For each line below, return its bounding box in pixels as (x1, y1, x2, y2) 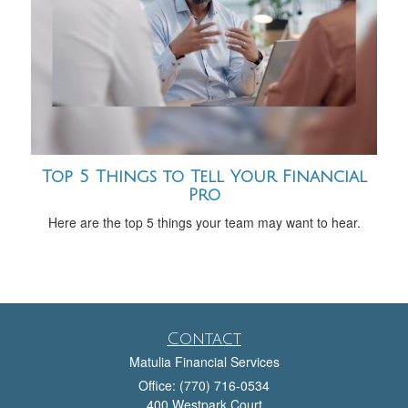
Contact (167, 329, 241, 348)
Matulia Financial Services (128, 352, 280, 371)
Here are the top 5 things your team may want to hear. (47, 212, 361, 231)
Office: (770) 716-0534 (138, 375, 270, 394)
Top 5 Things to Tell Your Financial (41, 167, 367, 186)
